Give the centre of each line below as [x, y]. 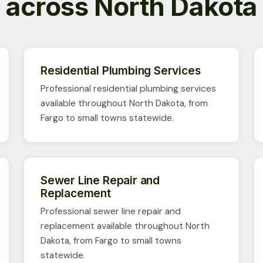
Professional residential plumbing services [128, 88]
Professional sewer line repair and [111, 211]
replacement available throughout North [125, 226]
